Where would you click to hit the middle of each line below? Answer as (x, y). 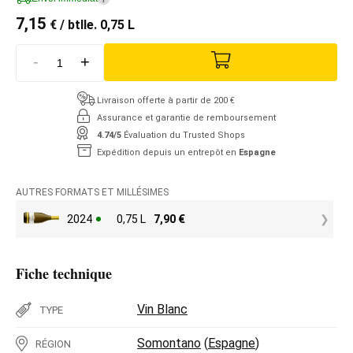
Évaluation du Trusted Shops (184, 135)
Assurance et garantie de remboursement (186, 117)
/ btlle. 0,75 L (96, 25)
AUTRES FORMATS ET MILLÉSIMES (92, 192)
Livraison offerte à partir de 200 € (166, 100)
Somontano (169, 343)
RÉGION (53, 344)
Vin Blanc (162, 309)
